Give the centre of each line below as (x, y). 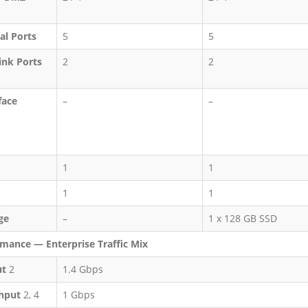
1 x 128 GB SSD (242, 218)
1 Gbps (78, 294)
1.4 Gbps (82, 269)
